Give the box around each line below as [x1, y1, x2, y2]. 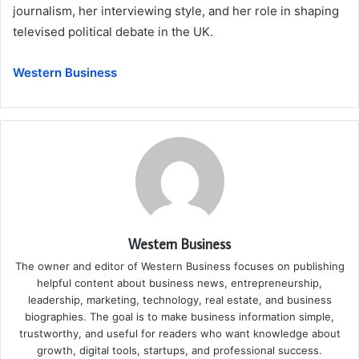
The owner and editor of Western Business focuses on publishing [14, 259, 345, 272]
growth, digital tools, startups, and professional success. [37, 343, 322, 357]
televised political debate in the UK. [13, 23, 213, 39]
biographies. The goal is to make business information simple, [25, 309, 334, 323]
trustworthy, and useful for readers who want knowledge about [18, 326, 341, 340]
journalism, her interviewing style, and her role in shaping [13, 2, 339, 18]
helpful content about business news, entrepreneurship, [37, 276, 322, 289]
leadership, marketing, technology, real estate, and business [27, 292, 332, 306]
